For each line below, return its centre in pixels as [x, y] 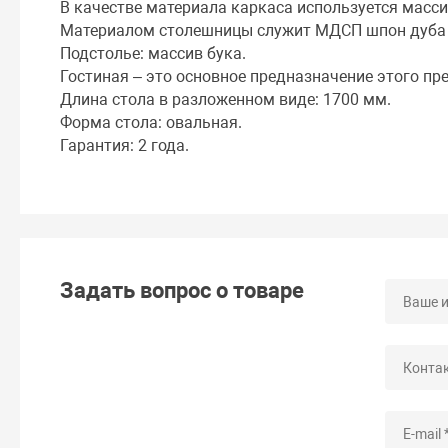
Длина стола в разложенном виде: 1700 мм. [226, 99]
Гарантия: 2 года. [125, 145]
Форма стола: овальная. [151, 122]
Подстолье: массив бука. [153, 53]
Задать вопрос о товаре [182, 290]
